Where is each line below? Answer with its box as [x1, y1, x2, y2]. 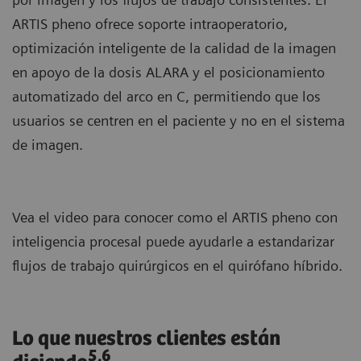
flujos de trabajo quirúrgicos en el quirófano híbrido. [12, 256, 342, 274]
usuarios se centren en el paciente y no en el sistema [12, 111, 345, 129]
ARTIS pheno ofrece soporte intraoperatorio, [12, 15, 288, 32]
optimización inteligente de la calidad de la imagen [12, 39, 336, 56]
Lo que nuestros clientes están [12, 326, 280, 351]
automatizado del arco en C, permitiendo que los [12, 87, 321, 105]
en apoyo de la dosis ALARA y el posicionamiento [12, 63, 325, 81]
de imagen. [12, 135, 83, 153]
